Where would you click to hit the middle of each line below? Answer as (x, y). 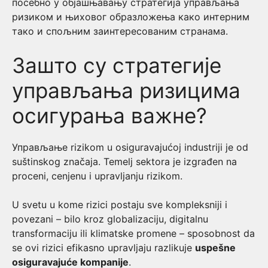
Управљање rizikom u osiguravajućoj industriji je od (130, 147)
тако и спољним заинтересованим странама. (120, 31)
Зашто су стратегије (117, 65)
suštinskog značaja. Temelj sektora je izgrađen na (124, 162)
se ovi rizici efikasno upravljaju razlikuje (103, 248)
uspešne (215, 248)
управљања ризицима (126, 90)
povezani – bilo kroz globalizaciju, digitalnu (110, 219)
